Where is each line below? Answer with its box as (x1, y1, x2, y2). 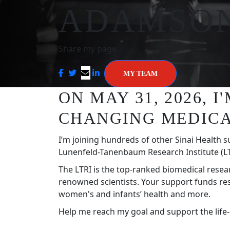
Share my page (59, 43, 117, 54)
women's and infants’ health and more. (59, 188, 213, 200)
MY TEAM (123, 69, 158, 78)
